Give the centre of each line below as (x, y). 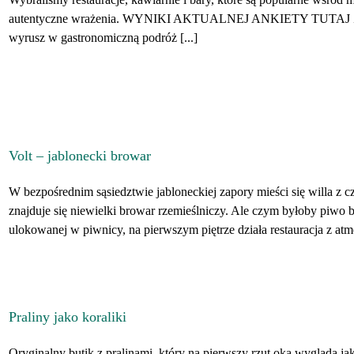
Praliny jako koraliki (68, 317)
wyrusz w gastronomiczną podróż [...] (103, 38)
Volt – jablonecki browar (80, 156)
